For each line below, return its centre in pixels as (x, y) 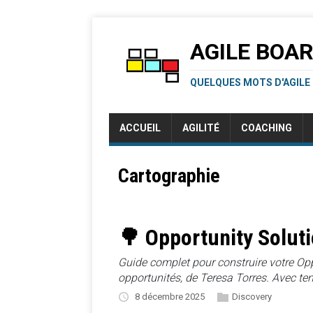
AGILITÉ (201, 128)
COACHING (267, 128)
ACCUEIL (140, 128)
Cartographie (169, 176)
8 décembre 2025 (170, 296)
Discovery (252, 296)
